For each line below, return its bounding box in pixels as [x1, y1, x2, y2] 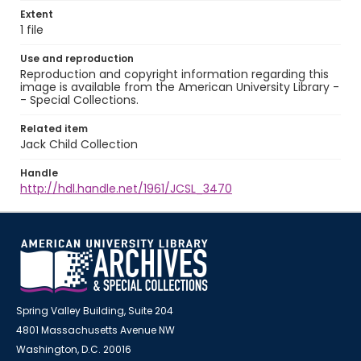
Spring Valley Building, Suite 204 [16, 304, 173, 317]
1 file [20, 22, 44, 38]
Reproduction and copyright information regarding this [20, 66, 329, 82]
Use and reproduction [20, 52, 134, 65]
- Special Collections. [20, 92, 139, 108]
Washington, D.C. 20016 [16, 342, 131, 356]
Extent [20, 7, 53, 21]
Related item [20, 122, 88, 135]
